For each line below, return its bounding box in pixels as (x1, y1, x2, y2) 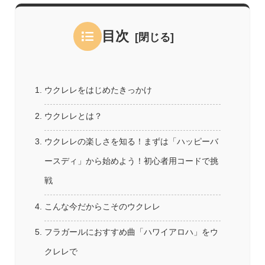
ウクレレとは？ (44, 111, 102, 121)
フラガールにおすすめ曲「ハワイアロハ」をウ (44, 228, 218, 237)
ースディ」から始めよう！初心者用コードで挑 (44, 157, 218, 166)
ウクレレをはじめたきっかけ (44, 86, 152, 95)
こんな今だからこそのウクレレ (44, 202, 160, 211)
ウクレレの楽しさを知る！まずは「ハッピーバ (44, 137, 218, 147)
